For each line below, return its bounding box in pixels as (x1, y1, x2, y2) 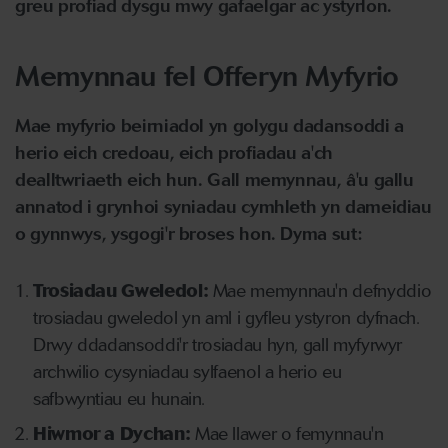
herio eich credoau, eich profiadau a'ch (15, 142, 333, 164)
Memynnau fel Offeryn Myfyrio (15, 59, 399, 93)
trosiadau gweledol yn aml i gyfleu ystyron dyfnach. (33, 307, 420, 329)
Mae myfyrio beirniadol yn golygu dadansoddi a (15, 115, 404, 137)
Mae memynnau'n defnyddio (212, 280, 432, 302)
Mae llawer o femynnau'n (194, 422, 384, 445)
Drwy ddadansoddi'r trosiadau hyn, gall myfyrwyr (33, 334, 403, 356)
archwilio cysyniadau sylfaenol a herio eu (33, 361, 342, 383)
